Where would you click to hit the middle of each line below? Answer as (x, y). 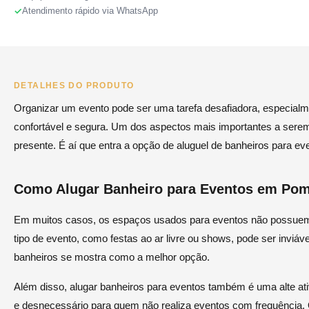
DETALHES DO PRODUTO (74, 86)
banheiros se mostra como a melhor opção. (112, 257)
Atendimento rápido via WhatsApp (90, 11)
